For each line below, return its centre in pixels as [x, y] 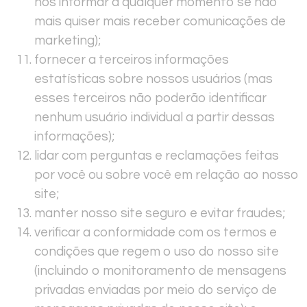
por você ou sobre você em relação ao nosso [167, 175]
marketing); [67, 41]
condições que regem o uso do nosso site [157, 252]
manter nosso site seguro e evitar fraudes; [160, 213]
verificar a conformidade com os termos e [156, 233]
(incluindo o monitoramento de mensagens [160, 271]
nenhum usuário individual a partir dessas [155, 118]
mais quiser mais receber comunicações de [160, 22]
